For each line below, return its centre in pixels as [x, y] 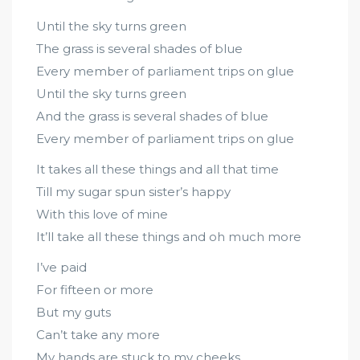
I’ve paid [61, 267]
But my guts [74, 312]
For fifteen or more [95, 290]
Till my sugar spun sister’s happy [133, 192]
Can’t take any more [98, 335]
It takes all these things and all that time [157, 169]
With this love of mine [102, 214]
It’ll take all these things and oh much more [169, 237]
